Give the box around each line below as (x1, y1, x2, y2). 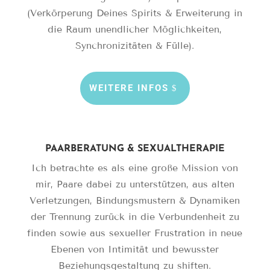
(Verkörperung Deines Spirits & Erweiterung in (27, 7, 243, 19)
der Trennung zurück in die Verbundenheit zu (30, 211, 239, 223)
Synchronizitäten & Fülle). (75, 40, 195, 52)
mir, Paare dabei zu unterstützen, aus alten (35, 178, 234, 190)
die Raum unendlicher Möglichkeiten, (48, 24, 222, 36)
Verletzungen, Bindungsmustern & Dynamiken (30, 195, 240, 207)
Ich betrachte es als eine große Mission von (31, 162, 239, 174)
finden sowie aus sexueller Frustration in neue (27, 227, 243, 239)
